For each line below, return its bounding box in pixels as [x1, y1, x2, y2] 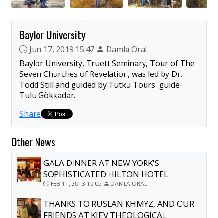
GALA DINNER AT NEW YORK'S [43, 157, 160, 168]
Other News [11, 133, 56, 149]
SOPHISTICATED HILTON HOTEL [43, 168, 169, 180]
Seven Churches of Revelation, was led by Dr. [19, 68, 182, 79]
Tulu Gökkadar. [19, 90, 76, 101]
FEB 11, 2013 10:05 [51, 179, 102, 188]
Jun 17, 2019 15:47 [29, 43, 95, 54]
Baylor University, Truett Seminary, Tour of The [19, 57, 195, 69]
